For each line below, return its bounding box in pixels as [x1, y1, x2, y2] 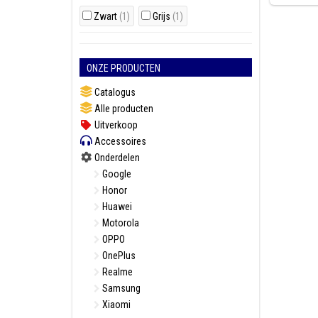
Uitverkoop [92, 119, 138, 131]
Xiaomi [100, 299, 131, 310]
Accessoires [92, 136, 146, 147]
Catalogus [92, 87, 136, 98]
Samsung [100, 283, 141, 294]
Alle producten [92, 103, 153, 114]
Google [100, 168, 131, 180]
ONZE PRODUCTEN [87, 62, 160, 74]
